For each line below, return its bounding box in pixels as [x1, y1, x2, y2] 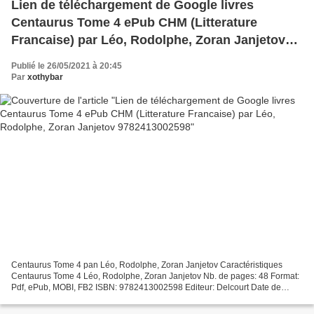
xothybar [27, 72, 63, 83]
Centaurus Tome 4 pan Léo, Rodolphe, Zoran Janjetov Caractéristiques [11, 259, 282, 270]
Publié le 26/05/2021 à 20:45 [11, 61, 122, 71]
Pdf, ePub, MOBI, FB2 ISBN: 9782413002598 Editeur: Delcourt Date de [11, 282, 281, 292]
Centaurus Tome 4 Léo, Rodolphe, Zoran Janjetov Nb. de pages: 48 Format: [11, 271, 299, 281]
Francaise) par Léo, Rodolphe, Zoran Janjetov [11, 33, 285, 48]
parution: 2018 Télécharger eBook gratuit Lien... [11, 293, 193, 303]
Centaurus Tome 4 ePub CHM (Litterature [11, 15, 257, 30]
